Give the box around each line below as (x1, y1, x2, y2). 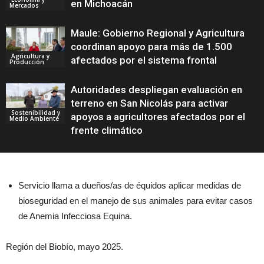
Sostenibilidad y (9, 108, 60, 117)
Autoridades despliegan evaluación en (71, 84, 242, 95)
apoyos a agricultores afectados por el (71, 111, 245, 123)
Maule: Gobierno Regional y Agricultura (71, 27, 245, 39)
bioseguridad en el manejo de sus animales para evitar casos (18, 196, 253, 206)
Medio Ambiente (9, 114, 59, 123)
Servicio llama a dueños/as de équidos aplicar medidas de (18, 180, 241, 190)
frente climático (71, 124, 143, 136)
